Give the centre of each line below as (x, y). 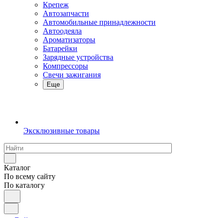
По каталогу (24, 185)
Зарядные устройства (78, 57)
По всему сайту (30, 176)
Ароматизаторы (69, 40)
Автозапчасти (66, 13)
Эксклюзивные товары (62, 131)
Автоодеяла (62, 31)
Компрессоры (65, 66)
